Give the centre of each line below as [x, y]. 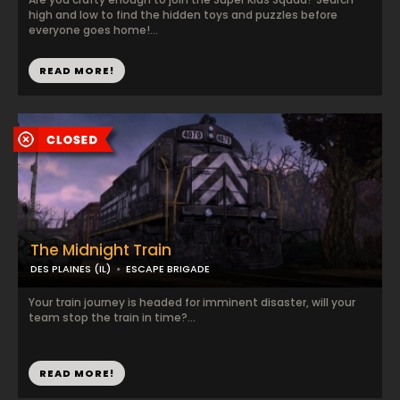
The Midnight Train [101, 250]
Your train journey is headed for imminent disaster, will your [192, 302]
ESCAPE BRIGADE [168, 269]
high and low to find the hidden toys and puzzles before [183, 15]
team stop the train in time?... [112, 317]
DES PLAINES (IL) [71, 269]
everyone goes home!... [93, 30]
